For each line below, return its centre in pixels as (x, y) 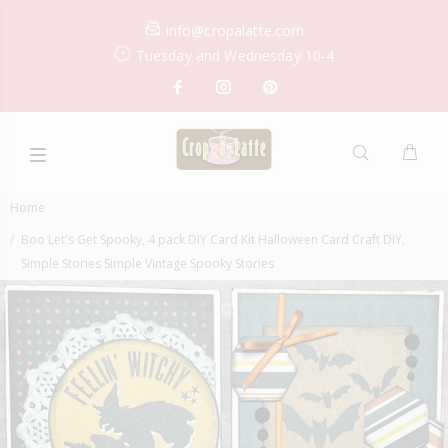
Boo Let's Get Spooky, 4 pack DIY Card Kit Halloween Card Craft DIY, (213, 239)
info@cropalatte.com (235, 30)
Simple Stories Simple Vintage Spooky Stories (147, 263)
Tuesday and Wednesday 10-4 (235, 55)
